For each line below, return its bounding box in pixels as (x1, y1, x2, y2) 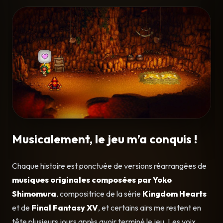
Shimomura (12, 189, 56, 199)
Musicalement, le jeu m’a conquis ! (12, 131, 197, 147)
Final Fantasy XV (31, 203, 98, 213)
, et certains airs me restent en (98, 203, 201, 213)
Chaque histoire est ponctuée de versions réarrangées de (12, 161, 207, 171)
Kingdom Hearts (142, 189, 207, 199)
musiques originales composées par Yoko (12, 175, 172, 185)
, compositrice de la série (56, 189, 142, 199)
